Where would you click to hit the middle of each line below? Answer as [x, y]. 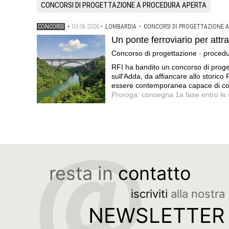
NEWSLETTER [157, 215]
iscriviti [150, 193]
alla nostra [197, 193]
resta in [83, 173]
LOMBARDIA [121, 26]
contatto [154, 173]
